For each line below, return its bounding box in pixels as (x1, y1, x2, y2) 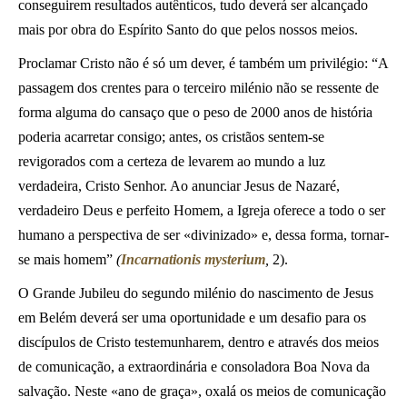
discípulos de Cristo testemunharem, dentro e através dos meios (18, 334, 379, 350)
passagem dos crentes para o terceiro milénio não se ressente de (18, 80, 379, 95)
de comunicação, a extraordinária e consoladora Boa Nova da (18, 359, 370, 374)
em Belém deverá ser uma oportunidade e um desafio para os (18, 310, 366, 325)
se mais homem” (18, 252, 116, 267)
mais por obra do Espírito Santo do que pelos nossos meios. (18, 22, 358, 37)
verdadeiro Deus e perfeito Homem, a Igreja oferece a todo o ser (18, 203, 385, 218)
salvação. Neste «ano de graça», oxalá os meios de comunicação (18, 383, 386, 399)
